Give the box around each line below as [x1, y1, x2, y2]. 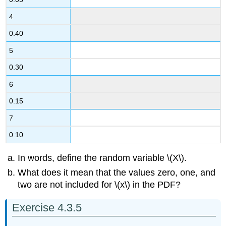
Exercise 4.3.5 [12, 201, 82, 214]
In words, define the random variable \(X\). [18, 153, 187, 163]
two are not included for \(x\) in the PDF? [18, 179, 181, 190]
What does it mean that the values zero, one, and [18, 167, 216, 178]
